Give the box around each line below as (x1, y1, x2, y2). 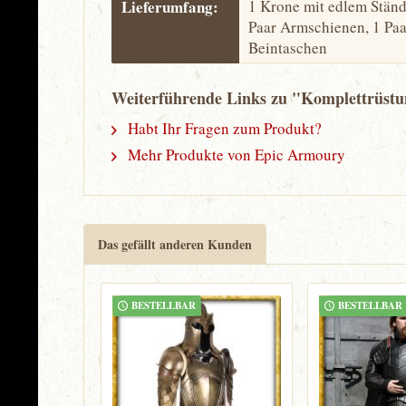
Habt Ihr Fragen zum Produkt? (124, 118, 322, 139)
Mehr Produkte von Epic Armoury (124, 144, 345, 165)
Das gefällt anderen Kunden (98, 235, 252, 254)
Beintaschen (248, 37, 327, 58)
